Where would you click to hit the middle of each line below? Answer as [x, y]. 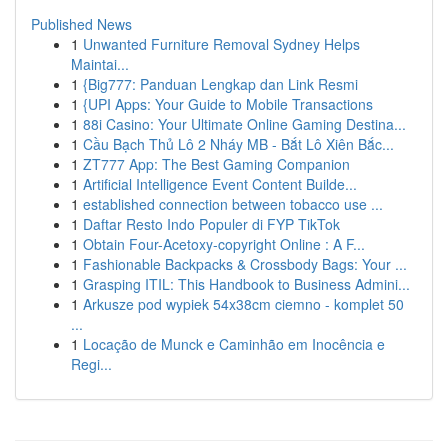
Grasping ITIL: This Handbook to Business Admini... [246, 284]
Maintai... [100, 64]
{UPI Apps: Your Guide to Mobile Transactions [228, 104]
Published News [81, 24]
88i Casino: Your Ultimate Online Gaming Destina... [244, 124]
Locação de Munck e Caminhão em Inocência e [234, 344]
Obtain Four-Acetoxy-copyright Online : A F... [224, 244]
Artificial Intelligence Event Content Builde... [220, 184]
